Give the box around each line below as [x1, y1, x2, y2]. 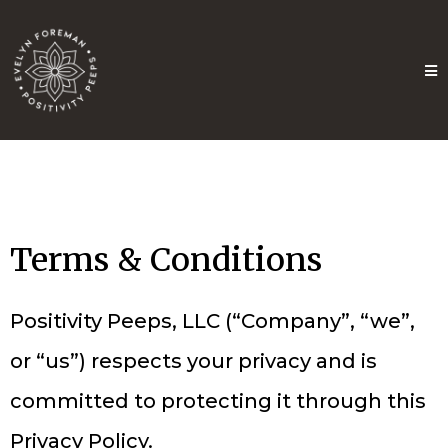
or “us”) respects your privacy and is [10, 349, 377, 373]
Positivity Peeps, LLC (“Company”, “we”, [10, 309, 415, 333]
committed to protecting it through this [10, 389, 426, 413]
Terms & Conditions [10, 240, 322, 280]
